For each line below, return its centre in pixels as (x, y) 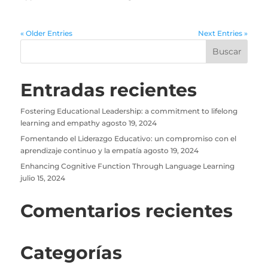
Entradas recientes (108, 90)
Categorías (71, 253)
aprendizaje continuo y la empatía (81, 151)
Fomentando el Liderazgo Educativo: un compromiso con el (128, 139)
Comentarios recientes (126, 211)
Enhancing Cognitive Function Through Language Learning (127, 166)
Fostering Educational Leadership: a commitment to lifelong (129, 111)
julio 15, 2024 (42, 178)
